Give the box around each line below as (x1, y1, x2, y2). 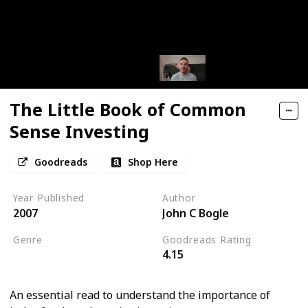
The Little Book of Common (10, 98, 246, 122)
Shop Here (128, 155, 179, 169)
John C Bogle (162, 205, 229, 221)
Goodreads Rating (162, 232, 252, 246)
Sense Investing (10, 120, 149, 144)
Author (162, 191, 196, 205)
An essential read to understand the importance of (10, 287, 270, 303)
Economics (16, 249, 70, 263)
